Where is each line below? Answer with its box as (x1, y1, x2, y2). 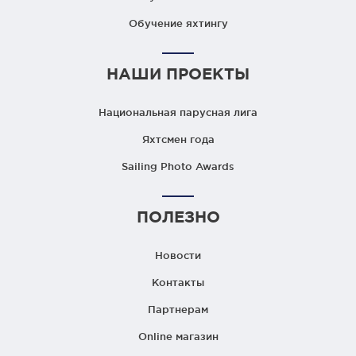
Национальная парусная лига (99, 106, 257, 118)
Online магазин (137, 331, 219, 342)
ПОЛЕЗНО (136, 207, 220, 226)
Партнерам (148, 304, 208, 315)
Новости (155, 250, 201, 261)
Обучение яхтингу (128, 17, 228, 29)
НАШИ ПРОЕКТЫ (106, 64, 250, 83)
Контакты (152, 277, 204, 288)
